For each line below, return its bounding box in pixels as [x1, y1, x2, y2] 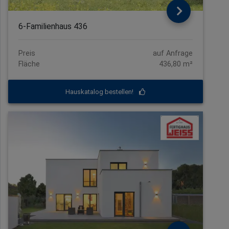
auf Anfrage [153, 49, 193, 58]
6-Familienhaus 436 [18, 21, 87, 32]
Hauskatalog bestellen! [65, 87, 135, 96]
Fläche [18, 60, 40, 69]
